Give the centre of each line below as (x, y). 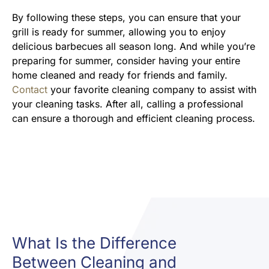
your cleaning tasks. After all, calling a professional (128, 104)
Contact (30, 89)
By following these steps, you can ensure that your (126, 17)
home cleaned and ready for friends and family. (120, 75)
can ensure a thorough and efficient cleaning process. (134, 118)
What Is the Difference (94, 243)
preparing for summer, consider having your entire (126, 61)
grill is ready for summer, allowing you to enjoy (119, 32)
